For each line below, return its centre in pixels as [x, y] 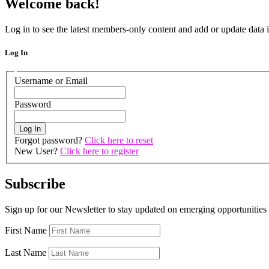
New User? [37, 151]
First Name [26, 230]
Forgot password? [50, 140]
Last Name [26, 252]
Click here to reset [119, 140]
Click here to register [99, 151]
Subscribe [35, 183]
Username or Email [51, 80]
